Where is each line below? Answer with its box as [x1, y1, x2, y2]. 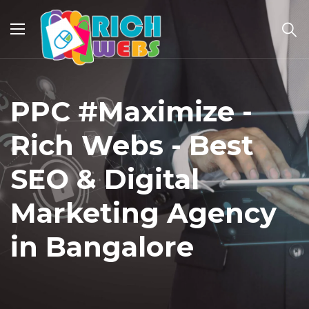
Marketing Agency [10, 196, 277, 230]
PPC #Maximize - [10, 94, 252, 128]
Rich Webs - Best [10, 128, 254, 162]
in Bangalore [10, 230, 194, 263]
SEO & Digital [10, 162, 199, 196]
